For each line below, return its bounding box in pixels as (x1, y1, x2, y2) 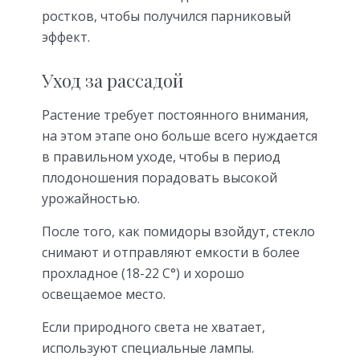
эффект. (42, 27, 90, 46)
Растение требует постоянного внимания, (42, 106, 309, 125)
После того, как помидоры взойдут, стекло (42, 223, 315, 241)
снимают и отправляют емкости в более (42, 243, 300, 262)
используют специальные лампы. (42, 339, 254, 358)
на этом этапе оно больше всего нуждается (42, 127, 317, 145)
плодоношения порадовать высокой (42, 169, 277, 187)
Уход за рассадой (42, 68, 183, 93)
